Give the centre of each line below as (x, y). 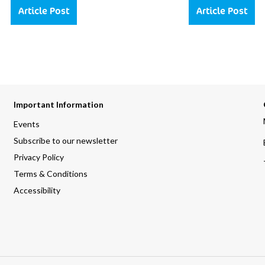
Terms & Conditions (51, 174)
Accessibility (37, 190)
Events (27, 124)
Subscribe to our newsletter (66, 141)
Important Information (59, 105)
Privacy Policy (39, 157)
